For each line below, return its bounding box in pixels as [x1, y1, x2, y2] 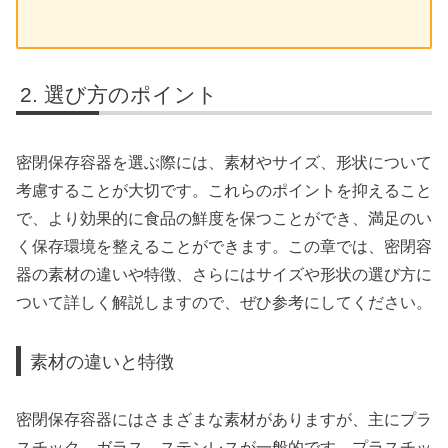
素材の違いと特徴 [30, 350, 175, 372]
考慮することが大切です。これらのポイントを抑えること [16, 182, 432, 200]
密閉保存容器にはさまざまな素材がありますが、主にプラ [16, 411, 432, 429]
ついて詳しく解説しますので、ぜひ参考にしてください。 [16, 294, 432, 312]
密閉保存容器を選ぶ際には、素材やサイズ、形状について [16, 154, 432, 172]
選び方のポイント [44, 83, 219, 107]
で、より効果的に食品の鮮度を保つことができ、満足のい [16, 210, 432, 228]
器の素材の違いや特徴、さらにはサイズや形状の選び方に [16, 266, 432, 284]
